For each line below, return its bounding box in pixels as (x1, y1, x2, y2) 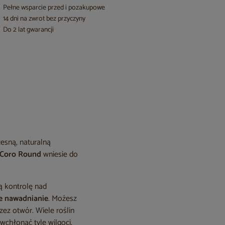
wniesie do (41, 148, 78, 161)
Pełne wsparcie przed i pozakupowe (3, 2, 105, 14)
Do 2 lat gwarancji (3, 24, 54, 36)
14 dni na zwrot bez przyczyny (3, 13, 86, 25)
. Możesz (48, 192, 77, 205)
